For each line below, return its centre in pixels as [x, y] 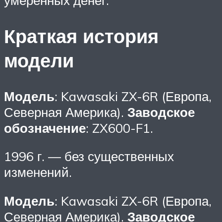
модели [39, 60]
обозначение [45, 128]
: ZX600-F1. [119, 128]
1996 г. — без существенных [89, 156]
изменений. [38, 172]
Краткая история [81, 36]
